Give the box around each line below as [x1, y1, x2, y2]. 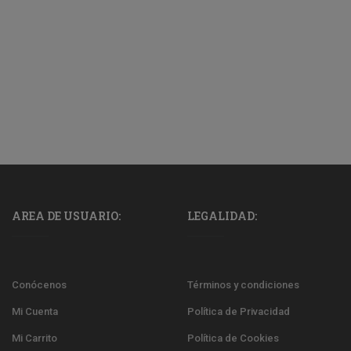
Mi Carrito [11, 331, 57, 344]
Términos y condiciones [186, 278, 299, 291]
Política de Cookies [186, 331, 279, 344]
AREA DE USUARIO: [11, 208, 121, 223]
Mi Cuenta [11, 305, 58, 317]
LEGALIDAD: [186, 208, 257, 223]
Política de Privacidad [186, 305, 290, 317]
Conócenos [11, 278, 67, 291]
